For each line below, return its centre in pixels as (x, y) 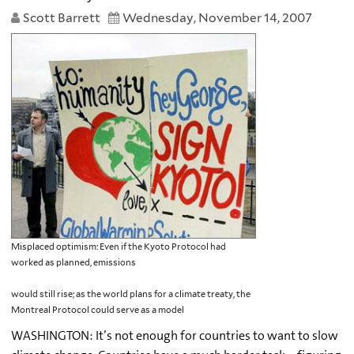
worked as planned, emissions (73, 262)
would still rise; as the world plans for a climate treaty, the (131, 294)
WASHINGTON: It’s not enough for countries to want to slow (175, 335)
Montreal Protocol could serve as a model (98, 309)
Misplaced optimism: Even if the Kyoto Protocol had (119, 246)
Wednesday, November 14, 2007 (217, 18)
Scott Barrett (62, 18)
